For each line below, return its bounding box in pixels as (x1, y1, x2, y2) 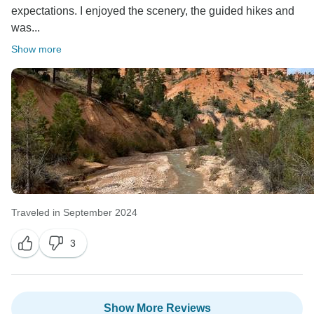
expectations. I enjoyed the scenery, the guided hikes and (11, 5, 294, 18)
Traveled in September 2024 (11, 207, 137, 219)
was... (11, 22, 40, 34)
